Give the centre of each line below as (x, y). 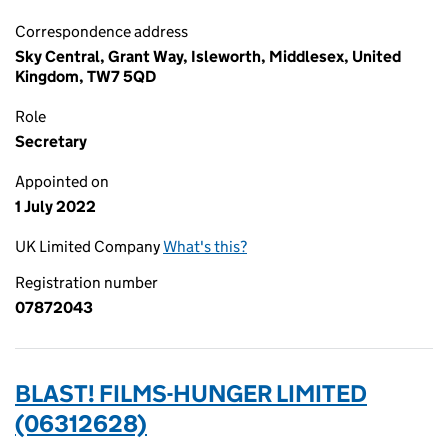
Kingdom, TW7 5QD (85, 76)
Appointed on (62, 181)
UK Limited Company (89, 246)
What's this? (205, 246)
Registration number (86, 282)
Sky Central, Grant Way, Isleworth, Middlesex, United (208, 56)
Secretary (51, 141)
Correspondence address (101, 31)
